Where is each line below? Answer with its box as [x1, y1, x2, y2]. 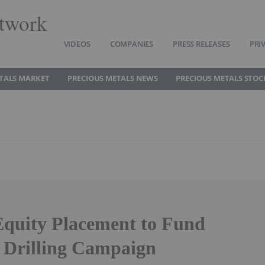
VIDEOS [63, 38, 91, 49]
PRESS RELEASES [173, 38, 230, 49]
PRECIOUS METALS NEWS [67, 73, 158, 83]
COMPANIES [109, 38, 153, 49]
